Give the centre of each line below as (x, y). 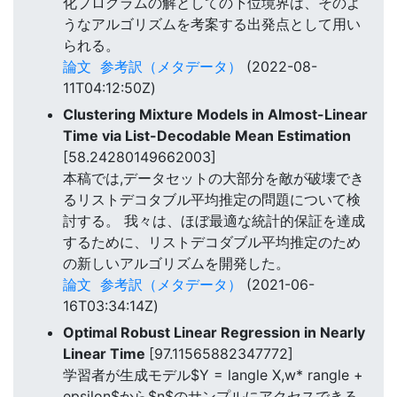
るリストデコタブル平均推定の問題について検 (212, 200)
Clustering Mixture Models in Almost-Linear (215, 115)
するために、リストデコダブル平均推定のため (212, 242)
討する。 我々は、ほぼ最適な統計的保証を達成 (214, 221)
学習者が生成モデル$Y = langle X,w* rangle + (213, 375)
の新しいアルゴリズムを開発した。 (176, 264)
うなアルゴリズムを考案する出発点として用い (212, 23)
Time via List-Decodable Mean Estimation (207, 136)
